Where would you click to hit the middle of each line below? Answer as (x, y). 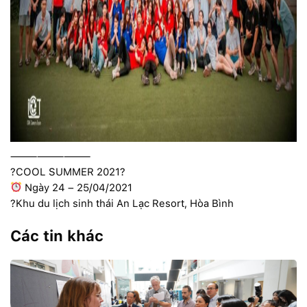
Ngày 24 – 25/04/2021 (77, 187)
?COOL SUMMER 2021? (68, 172)
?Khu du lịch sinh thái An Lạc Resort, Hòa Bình (122, 203)
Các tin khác (57, 235)
